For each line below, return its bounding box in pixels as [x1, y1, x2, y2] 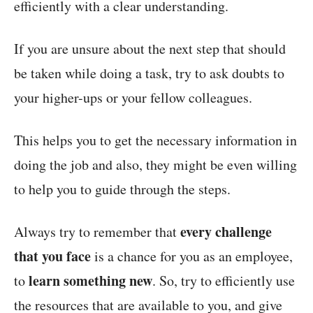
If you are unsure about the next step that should [14, 39, 286, 59]
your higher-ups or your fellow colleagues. [14, 88, 252, 108]
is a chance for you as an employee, [91, 247, 293, 266]
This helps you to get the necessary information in [14, 131, 297, 150]
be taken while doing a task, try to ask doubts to [14, 64, 284, 83]
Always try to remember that [14, 222, 180, 242]
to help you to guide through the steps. [14, 180, 231, 199]
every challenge [180, 221, 272, 242]
